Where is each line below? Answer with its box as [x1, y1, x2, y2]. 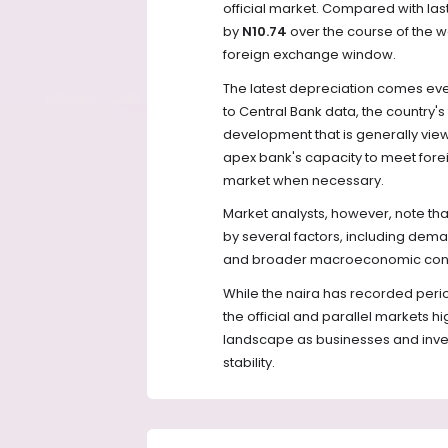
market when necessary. [223, 170, 384, 190]
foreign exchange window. [223, 45, 396, 65]
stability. [223, 352, 275, 372]
